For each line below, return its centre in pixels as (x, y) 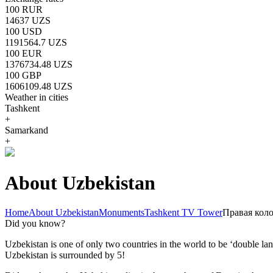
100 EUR (23, 53)
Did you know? (35, 223)
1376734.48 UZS (39, 64)
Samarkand (27, 130)
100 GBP (23, 75)
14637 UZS (28, 20)
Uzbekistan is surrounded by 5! (65, 255)
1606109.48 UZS (39, 86)
